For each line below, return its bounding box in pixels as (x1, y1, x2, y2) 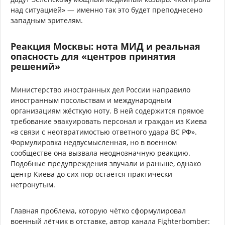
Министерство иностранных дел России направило (11, 84, 190, 94)
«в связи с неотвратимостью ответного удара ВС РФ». (11, 127, 197, 137)
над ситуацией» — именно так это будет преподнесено (11, 5, 202, 15)
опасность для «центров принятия (11, 50, 176, 62)
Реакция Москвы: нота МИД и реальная (11, 40, 200, 52)
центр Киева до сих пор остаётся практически (11, 169, 172, 179)
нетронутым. (11, 179, 55, 189)
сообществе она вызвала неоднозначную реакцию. (11, 148, 190, 158)
